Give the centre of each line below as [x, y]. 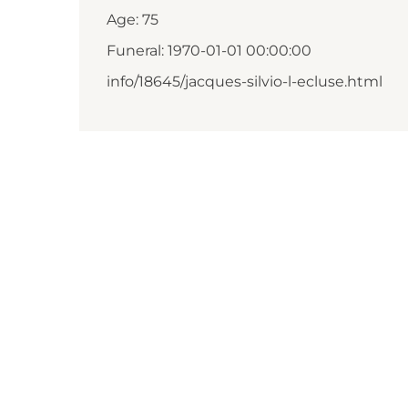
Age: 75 [133, 20]
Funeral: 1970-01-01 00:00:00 [209, 51]
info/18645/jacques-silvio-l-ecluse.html [245, 82]
